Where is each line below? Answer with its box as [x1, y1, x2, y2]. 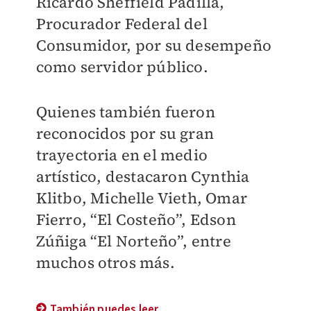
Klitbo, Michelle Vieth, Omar [35, 187, 248, 209]
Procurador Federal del [35, 13, 208, 35]
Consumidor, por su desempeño [35, 35, 272, 56]
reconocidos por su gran [35, 123, 215, 144]
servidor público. [80, 56, 208, 78]
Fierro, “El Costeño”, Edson [35, 209, 236, 230]
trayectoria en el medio [35, 144, 208, 166]
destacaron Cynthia [105, 166, 250, 187]
